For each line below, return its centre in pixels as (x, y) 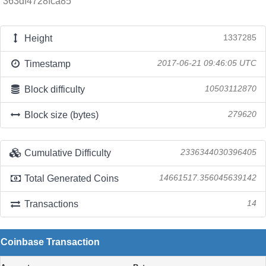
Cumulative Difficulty (66, 153)
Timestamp (46, 64)
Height (37, 38)
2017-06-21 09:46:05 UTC (207, 63)
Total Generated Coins (70, 178)
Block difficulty (53, 89)
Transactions (50, 204)
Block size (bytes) (60, 115)
